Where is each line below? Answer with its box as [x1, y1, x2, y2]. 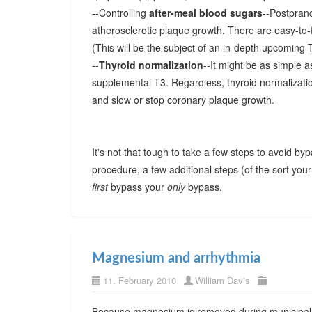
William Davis [195, 274, 250, 287]
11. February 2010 [103, 274, 176, 287]
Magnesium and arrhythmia [92, 251, 260, 265]
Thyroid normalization [99, 58, 203, 72]
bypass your [108, 180, 167, 194]
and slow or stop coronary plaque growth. [92, 93, 274, 107]
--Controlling [92, 6, 149, 19]
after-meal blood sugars [149, 6, 263, 19]
